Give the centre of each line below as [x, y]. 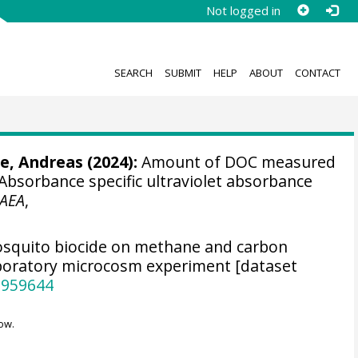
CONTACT [317, 72]
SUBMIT [183, 72]
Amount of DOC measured [236, 162]
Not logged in [243, 10]
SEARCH [133, 72]
